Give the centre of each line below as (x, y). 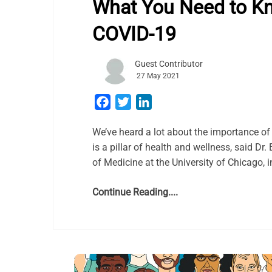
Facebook (131, 102)
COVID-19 (134, 34)
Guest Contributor (169, 64)
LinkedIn (170, 102)
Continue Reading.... (135, 192)
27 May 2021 (158, 76)
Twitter (146, 102)
